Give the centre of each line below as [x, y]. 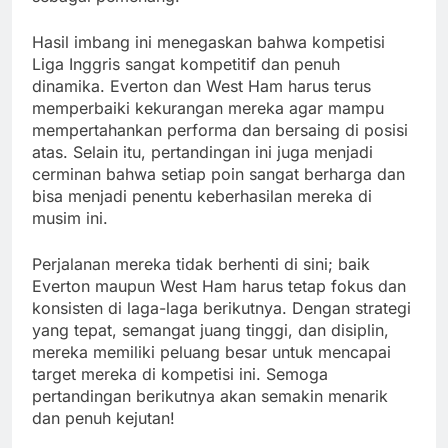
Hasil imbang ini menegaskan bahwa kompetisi [208, 41]
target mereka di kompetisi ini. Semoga [180, 373]
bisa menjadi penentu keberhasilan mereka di [202, 195]
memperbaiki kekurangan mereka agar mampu [208, 107]
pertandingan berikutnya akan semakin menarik [210, 395]
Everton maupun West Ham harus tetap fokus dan [219, 285]
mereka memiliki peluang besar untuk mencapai [211, 351]
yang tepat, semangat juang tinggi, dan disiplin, [210, 329]
